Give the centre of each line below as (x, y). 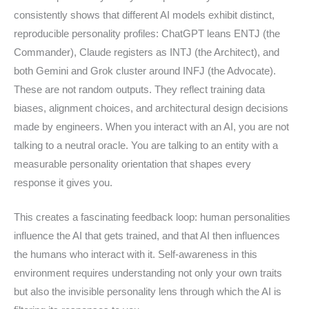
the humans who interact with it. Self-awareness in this (136, 254)
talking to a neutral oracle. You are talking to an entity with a (146, 145)
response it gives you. (63, 182)
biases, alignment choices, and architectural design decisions (151, 108)
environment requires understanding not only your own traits (148, 273)
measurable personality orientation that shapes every (132, 164)
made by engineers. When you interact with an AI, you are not (151, 127)
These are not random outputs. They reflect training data (139, 89)
